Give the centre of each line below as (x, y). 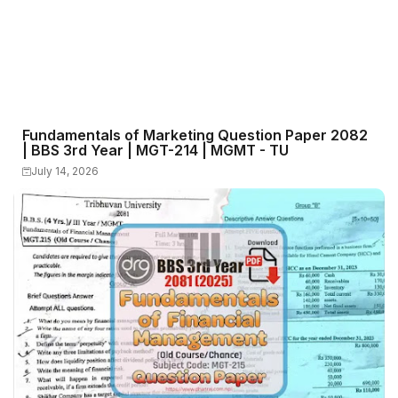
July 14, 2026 (65, 171)
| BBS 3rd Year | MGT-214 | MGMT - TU (155, 150)
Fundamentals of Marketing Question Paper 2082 (195, 135)
